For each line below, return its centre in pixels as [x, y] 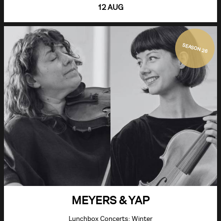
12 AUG [110, 7]
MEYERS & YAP [110, 200]
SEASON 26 [195, 48]
